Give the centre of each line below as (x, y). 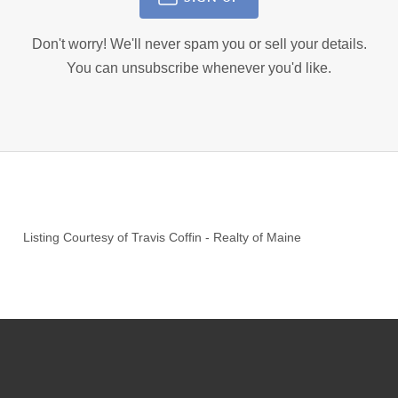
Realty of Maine (258, 238)
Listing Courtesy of (78, 238)
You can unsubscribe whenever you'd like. (199, 68)
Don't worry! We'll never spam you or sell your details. (199, 44)
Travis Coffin (167, 238)
